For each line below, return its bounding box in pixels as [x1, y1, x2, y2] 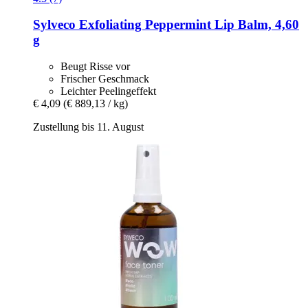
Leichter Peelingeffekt [60, 85, 156, 97]
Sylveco [33, 17, 76, 32]
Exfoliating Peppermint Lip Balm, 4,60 [76, 17, 299, 32]
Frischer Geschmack [60, 72, 149, 85]
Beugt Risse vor [60, 60, 130, 72]
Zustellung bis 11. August [33, 120, 144, 133]
